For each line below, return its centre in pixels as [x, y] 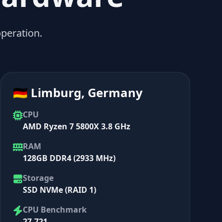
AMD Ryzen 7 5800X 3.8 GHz [77, 126]
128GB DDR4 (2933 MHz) [69, 158]
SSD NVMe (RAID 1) [59, 190]
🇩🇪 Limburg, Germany [78, 92]
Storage [38, 178]
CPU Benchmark [55, 209]
